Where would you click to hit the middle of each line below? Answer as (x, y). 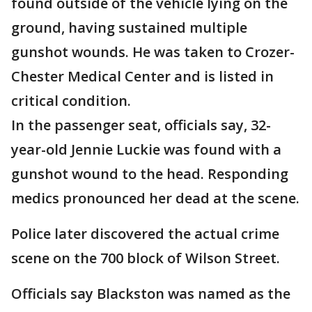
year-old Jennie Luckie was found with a (146, 150)
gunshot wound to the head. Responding (150, 174)
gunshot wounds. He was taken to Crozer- (153, 52)
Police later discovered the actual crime (145, 234)
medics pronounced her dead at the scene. (155, 198)
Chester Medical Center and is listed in (142, 77)
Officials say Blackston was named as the (151, 294)
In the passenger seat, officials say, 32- (141, 125)
